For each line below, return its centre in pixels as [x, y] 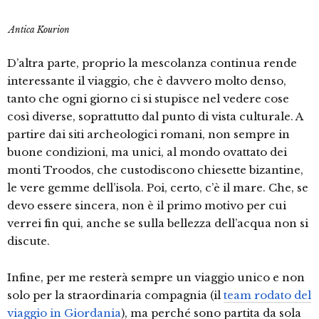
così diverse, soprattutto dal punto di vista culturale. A [155, 116]
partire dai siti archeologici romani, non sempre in [148, 134]
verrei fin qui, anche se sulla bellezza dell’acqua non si [158, 223]
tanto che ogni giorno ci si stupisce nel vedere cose [148, 99]
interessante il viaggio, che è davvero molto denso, [147, 81]
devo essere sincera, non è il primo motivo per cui [147, 205]
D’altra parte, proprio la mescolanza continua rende [152, 63]
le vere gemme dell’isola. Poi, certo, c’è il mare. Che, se [158, 188]
